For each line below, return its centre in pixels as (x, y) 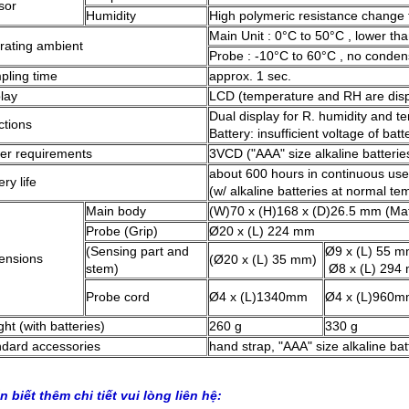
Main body (116, 211)
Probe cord (118, 297)
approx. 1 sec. (250, 76)
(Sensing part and (137, 251)
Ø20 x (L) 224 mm (262, 231)
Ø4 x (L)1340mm (258, 297)
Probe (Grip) (122, 231)
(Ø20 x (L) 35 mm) (263, 259)
